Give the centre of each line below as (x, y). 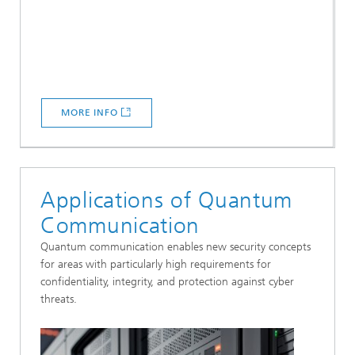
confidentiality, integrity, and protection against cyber (167, 281)
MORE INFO (90, 112)
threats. (59, 299)
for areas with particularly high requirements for (156, 264)
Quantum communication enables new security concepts (176, 246)
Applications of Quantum (167, 200)
